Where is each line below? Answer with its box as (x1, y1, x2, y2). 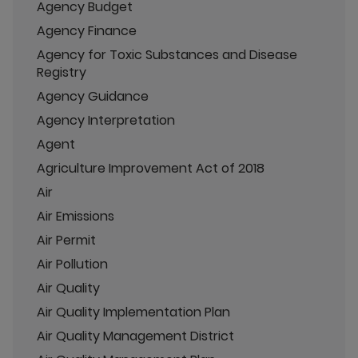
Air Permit (37, 230, 96, 249)
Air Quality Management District (37, 326, 234, 345)
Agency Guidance (37, 86, 149, 105)
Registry (37, 62, 86, 82)
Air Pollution (37, 254, 108, 273)
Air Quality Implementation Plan (37, 302, 230, 321)
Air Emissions (37, 206, 114, 225)
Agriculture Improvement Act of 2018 (37, 158, 265, 177)
